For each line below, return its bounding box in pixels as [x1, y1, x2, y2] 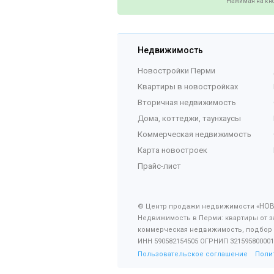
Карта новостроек [138, 146, 207, 155]
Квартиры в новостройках [138, 82, 238, 91]
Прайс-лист [138, 161, 181, 171]
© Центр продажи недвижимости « [138, 202, 259, 210]
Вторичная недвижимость [138, 98, 236, 107]
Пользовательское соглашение [138, 250, 248, 258]
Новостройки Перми [138, 66, 215, 75]
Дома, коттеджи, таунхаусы [138, 114, 241, 123]
